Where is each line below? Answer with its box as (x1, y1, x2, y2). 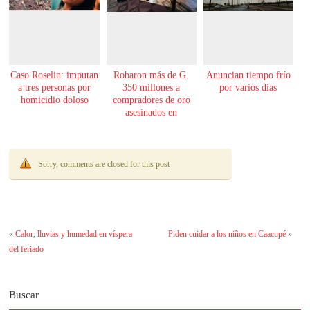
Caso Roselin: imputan (10, 69, 99, 80)
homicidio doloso (20, 94, 89, 105)
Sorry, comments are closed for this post (38, 158, 170, 169)
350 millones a (122, 82, 181, 93)
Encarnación (127, 119, 176, 130)
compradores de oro (112, 94, 190, 105)
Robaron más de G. (113, 69, 190, 80)
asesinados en (125, 107, 178, 118)
